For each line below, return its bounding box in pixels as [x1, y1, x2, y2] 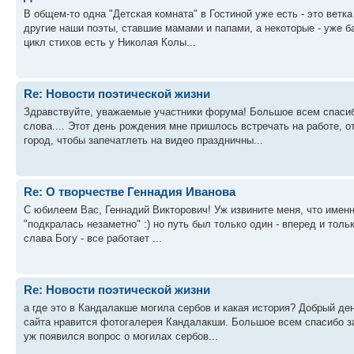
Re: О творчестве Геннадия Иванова [24, 185, 235, 198]
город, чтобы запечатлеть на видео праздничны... [24, 134, 263, 146]
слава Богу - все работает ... [24, 232, 162, 244]
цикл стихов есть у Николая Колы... [24, 36, 196, 48]
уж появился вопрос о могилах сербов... [24, 330, 218, 342]
